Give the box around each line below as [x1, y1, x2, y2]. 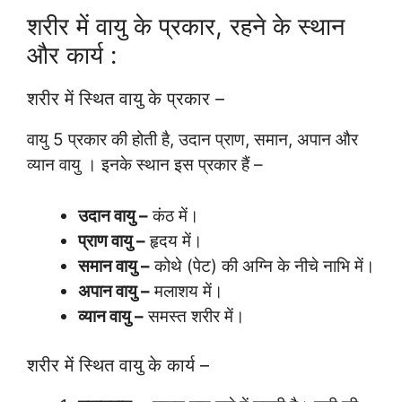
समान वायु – [78, 255, 150, 276]
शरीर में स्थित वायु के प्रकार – [27, 88, 224, 110]
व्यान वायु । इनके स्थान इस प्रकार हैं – [27, 154, 263, 176]
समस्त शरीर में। [144, 305, 245, 327]
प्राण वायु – [78, 230, 145, 251]
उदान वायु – [78, 205, 148, 226]
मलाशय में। [150, 280, 223, 301]
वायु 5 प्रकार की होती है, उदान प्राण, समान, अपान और [27, 129, 358, 151]
